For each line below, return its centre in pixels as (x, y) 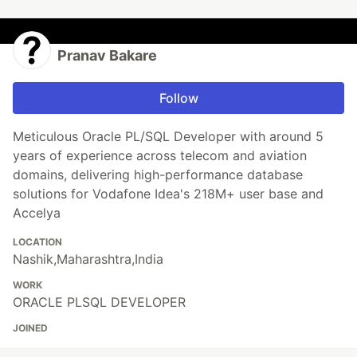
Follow (178, 98)
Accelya (37, 213)
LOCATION (37, 242)
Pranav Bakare (107, 56)
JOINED (30, 328)
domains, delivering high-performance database (158, 175)
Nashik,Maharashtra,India (88, 259)
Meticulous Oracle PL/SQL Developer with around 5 (168, 137)
